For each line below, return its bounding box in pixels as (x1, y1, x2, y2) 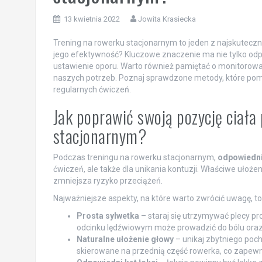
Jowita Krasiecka (137, 14, 196, 23)
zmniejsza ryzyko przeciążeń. (53, 175, 163, 185)
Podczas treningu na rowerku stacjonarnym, (53, 152, 218, 162)
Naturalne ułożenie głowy (76, 234, 174, 244)
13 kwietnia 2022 (63, 14, 120, 23)
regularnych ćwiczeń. (53, 84, 131, 94)
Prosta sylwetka (76, 211, 139, 220)
